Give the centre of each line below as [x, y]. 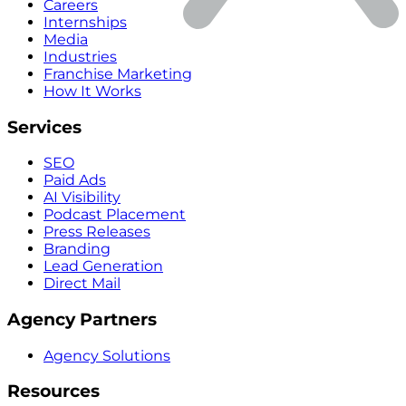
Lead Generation [103, 266]
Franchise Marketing [118, 73]
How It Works [92, 91]
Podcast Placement [115, 215]
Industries [80, 56]
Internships [85, 22]
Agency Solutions [107, 355]
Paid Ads [75, 180]
